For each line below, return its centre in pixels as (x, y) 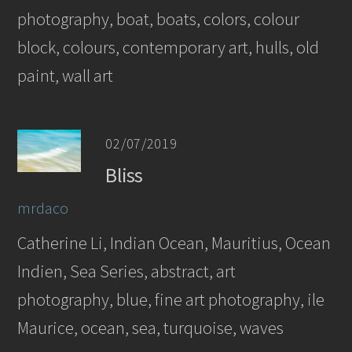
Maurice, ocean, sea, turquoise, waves (151, 327)
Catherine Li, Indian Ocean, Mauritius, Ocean (174, 242)
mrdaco (43, 208)
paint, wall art (66, 75)
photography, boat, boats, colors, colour (159, 18)
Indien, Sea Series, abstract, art (127, 271)
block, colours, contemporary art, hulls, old (169, 47)
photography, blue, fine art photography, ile (171, 299)
